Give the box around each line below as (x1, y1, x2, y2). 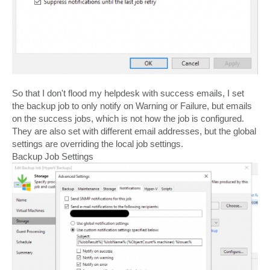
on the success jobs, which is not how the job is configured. (12, 113, 244, 124)
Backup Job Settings (12, 151, 93, 162)
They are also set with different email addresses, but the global (12, 126, 256, 137)
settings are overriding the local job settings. (12, 139, 183, 149)
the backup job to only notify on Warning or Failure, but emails (12, 101, 252, 111)
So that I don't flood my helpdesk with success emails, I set (12, 88, 244, 99)
